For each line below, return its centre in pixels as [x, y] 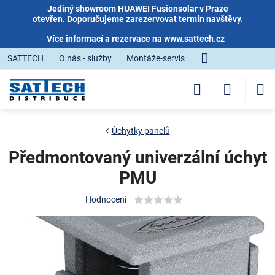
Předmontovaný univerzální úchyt [137, 157]
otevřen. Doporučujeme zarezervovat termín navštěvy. [137, 19]
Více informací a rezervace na [105, 39]
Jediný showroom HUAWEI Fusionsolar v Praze [137, 9]
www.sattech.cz [194, 39]
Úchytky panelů [141, 131]
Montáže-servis [156, 58]
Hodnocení [106, 199]
